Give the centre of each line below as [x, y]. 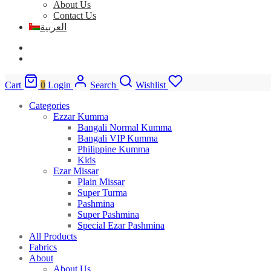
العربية [53, 27]
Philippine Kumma [113, 149]
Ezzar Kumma [81, 117]
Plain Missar [101, 182]
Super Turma [102, 193]
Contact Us [75, 16]
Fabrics [43, 247]
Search [103, 85]
